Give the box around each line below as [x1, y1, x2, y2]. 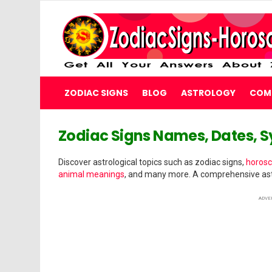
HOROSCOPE [9, 205, 138, 234]
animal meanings [58, 169, 124, 179]
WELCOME [9, 118, 114, 147]
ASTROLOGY [181, 87, 236, 99]
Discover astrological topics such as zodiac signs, [58, 157, 246, 167]
